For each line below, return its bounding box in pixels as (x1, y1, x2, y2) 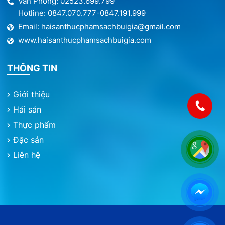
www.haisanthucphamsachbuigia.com (18, 35, 152, 45)
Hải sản (13, 104, 42, 115)
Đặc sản (13, 135, 44, 145)
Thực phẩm (13, 120, 56, 130)
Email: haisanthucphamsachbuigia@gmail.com (18, 22, 181, 32)
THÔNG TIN (7, 63, 58, 74)
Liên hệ (13, 150, 41, 160)
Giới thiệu (13, 89, 50, 100)
